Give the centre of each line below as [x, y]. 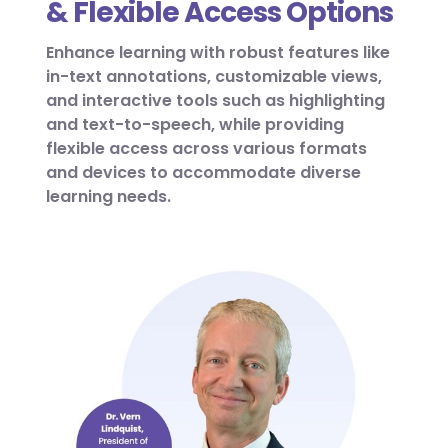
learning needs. [108, 197]
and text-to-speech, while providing [195, 125]
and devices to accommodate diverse [203, 173]
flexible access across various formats [206, 149]
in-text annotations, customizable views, [214, 77]
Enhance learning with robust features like [218, 53]
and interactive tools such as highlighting [215, 101]
